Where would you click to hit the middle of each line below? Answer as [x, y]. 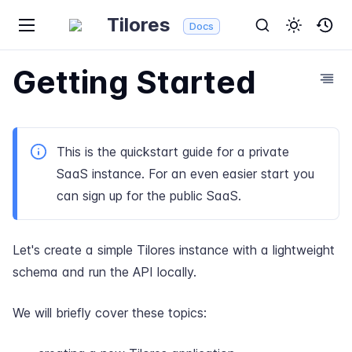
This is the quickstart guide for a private [173, 152]
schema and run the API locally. [104, 272]
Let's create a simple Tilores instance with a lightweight [174, 250]
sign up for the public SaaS [160, 196]
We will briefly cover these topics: [110, 313]
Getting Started [134, 82]
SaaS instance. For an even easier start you [185, 174]
